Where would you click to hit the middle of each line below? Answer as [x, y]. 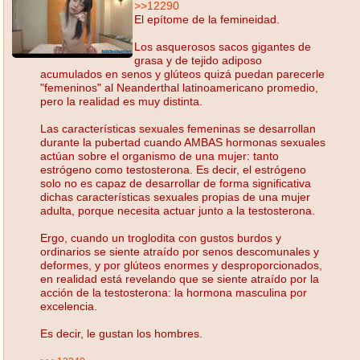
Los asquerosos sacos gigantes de [223, 46]
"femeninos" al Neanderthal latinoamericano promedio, [179, 87]
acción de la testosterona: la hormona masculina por [174, 292]
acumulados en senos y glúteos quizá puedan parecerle [182, 74]
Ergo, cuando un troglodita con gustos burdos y [161, 237]
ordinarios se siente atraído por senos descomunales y [180, 251]
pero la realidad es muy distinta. [121, 101]
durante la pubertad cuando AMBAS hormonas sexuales [183, 142]
